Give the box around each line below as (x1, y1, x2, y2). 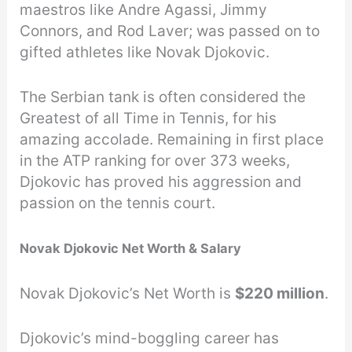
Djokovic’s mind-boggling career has (20, 329, 280, 348)
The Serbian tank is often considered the (20, 88, 306, 107)
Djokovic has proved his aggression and (20, 173, 302, 192)
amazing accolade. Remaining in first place (20, 130, 324, 149)
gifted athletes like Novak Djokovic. (20, 43, 270, 62)
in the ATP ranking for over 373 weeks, (20, 152, 291, 170)
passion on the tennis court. (20, 194, 216, 213)
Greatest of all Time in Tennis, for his (20, 109, 277, 128)
